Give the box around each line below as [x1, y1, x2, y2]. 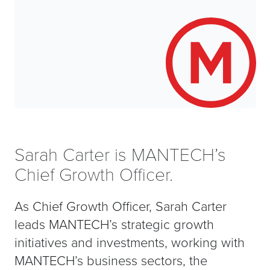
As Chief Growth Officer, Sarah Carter [14, 196, 227, 215]
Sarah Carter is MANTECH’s [14, 142, 226, 166]
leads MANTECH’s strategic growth [14, 215, 214, 233]
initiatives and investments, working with [14, 233, 245, 251]
